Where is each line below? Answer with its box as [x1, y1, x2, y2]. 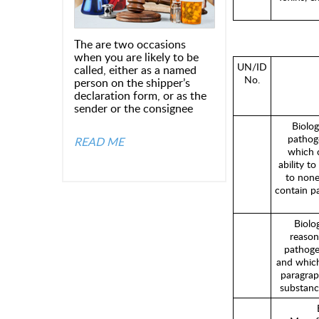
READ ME [74, 134, 124, 150]
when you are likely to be [74, 49, 199, 65]
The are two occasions [74, 36, 186, 52]
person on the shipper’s [74, 75, 190, 90]
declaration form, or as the [74, 88, 206, 103]
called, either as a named [74, 62, 197, 78]
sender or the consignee [74, 100, 193, 116]
